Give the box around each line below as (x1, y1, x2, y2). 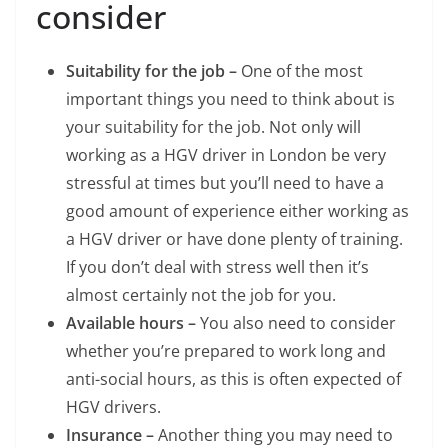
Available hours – (66, 311, 200, 334)
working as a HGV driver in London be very (66, 143, 386, 166)
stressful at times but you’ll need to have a (66, 171, 384, 194)
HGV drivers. (66, 395, 161, 418)
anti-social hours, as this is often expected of (66, 367, 401, 390)
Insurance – (66, 423, 158, 446)
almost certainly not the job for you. (66, 283, 336, 306)
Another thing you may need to (158, 423, 393, 446)
